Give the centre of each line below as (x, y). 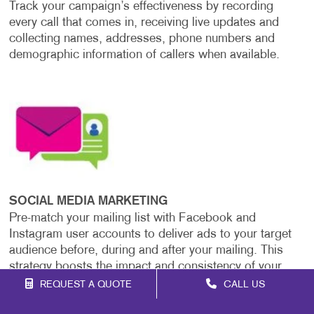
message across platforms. (82, 283)
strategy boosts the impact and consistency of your (145, 267)
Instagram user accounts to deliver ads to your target (150, 235)
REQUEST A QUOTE (86, 285)
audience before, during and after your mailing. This (146, 251)
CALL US (244, 285)
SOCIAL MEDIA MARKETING (88, 202)
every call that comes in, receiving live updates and (144, 23)
